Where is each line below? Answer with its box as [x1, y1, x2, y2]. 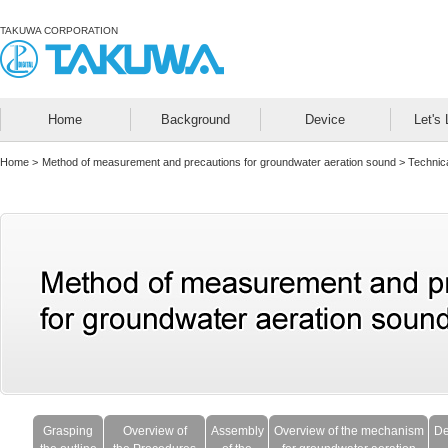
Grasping [43, 424, 93, 438]
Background [160, 112, 230, 127]
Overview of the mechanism [273, 424, 424, 438]
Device [305, 112, 345, 127]
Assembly [210, 424, 264, 438]
